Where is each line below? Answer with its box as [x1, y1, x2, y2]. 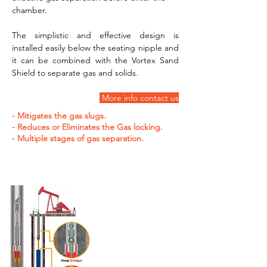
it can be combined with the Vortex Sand [12, 55, 179, 66]
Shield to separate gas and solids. [12, 67, 138, 78]
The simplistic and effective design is [12, 30, 179, 41]
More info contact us [100, 92, 179, 103]
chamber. [12, 5, 47, 15]
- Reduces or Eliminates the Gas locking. [12, 122, 163, 132]
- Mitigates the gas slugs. [12, 110, 106, 121]
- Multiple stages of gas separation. [12, 133, 144, 144]
